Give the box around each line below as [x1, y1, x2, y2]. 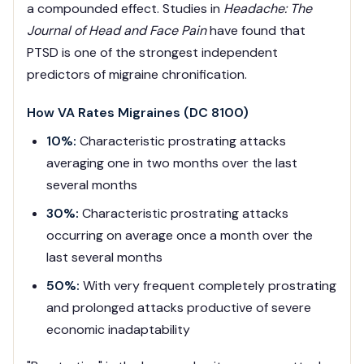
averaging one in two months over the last [46, 154, 297, 172]
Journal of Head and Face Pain [27, 22, 206, 40]
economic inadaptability [46, 321, 190, 339]
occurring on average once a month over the [46, 227, 313, 245]
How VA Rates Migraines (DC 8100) [27, 104, 249, 122]
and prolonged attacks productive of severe [46, 299, 311, 317]
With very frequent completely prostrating [80, 277, 336, 295]
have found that [206, 22, 305, 40]
